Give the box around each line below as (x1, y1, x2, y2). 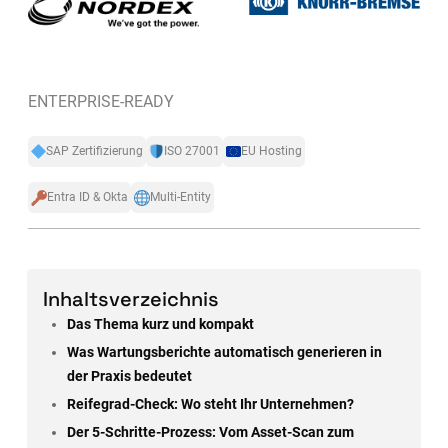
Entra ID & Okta (46, 190, 128, 205)
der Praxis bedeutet (66, 368, 192, 386)
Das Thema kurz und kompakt (66, 316, 254, 334)
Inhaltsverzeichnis (42, 286, 219, 313)
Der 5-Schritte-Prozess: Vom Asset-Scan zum (66, 424, 354, 442)
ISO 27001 (163, 144, 220, 159)
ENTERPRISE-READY (27, 92, 174, 112)
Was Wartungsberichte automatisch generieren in (66, 344, 382, 362)
